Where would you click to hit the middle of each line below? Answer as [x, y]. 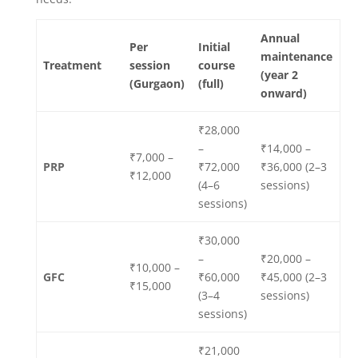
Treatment [72, 65]
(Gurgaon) [157, 84]
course [217, 65]
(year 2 [279, 75]
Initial [214, 47]
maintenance [296, 56]
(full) [211, 84]
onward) [284, 93]
